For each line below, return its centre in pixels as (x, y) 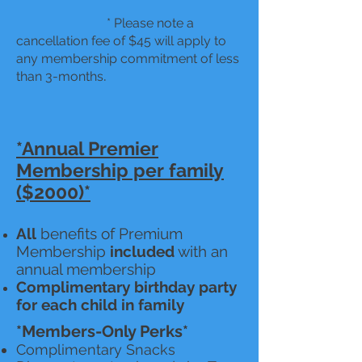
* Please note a (105, 23)
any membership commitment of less (128, 59)
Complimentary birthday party (126, 287)
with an (201, 251)
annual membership (86, 269)
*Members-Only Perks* (102, 331)
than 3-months (60, 76)
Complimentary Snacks (96, 349)
